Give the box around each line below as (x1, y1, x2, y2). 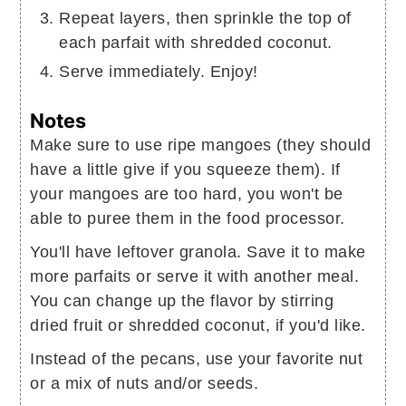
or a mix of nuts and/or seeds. (30, 373, 259, 392)
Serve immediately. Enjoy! (59, 62, 258, 81)
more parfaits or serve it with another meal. (30, 266, 360, 285)
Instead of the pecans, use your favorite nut (30, 349, 363, 368)
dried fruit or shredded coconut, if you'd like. (30, 315, 366, 334)
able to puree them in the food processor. (30, 208, 345, 227)
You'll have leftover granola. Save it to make (30, 242, 366, 261)
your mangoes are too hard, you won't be (30, 184, 343, 203)
